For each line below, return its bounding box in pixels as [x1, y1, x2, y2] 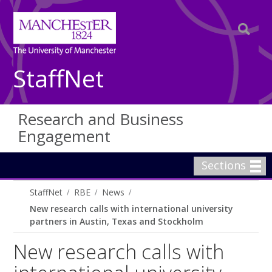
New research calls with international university [30, 203, 233, 214]
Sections [202, 158, 246, 172]
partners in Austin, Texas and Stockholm [30, 216, 204, 227]
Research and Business [18, 108, 184, 130]
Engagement [18, 125, 111, 147]
